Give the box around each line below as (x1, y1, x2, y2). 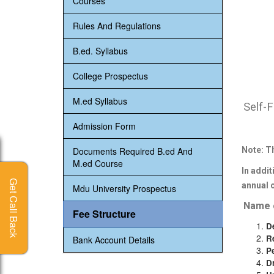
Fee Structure (73, 207, 136, 221)
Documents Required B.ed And (73, 145, 193, 157)
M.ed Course (73, 157, 123, 169)
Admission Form (73, 120, 136, 132)
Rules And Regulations (73, 20, 161, 32)
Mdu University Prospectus (73, 182, 176, 194)
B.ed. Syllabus (73, 45, 128, 57)
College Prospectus (73, 70, 148, 82)
